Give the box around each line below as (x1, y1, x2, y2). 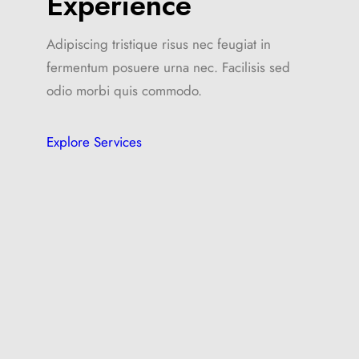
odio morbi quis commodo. (46, 81, 203, 101)
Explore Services (46, 132, 143, 152)
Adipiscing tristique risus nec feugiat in (46, 34, 272, 54)
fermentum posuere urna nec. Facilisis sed (46, 58, 291, 78)
